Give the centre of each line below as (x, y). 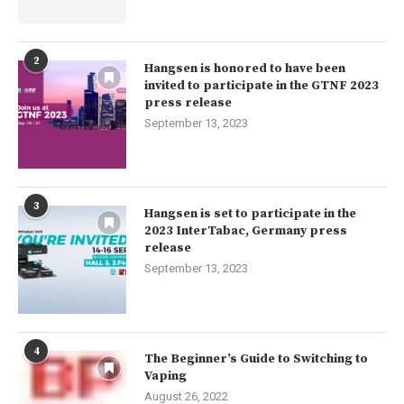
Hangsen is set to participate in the (250, 214)
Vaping (165, 376)
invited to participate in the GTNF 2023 (262, 86)
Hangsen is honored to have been (245, 69)
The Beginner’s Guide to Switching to (256, 359)
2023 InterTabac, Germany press (246, 231)
